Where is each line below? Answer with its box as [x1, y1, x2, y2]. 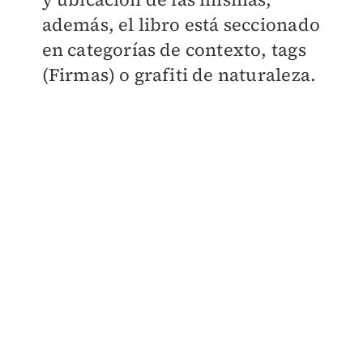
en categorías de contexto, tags [41, 37, 306, 62]
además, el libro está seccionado [41, 12, 320, 37]
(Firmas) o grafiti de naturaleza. [41, 62, 317, 88]
